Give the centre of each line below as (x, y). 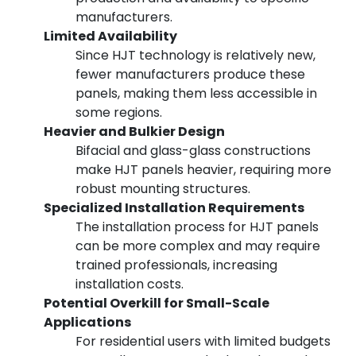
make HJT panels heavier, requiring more (203, 170)
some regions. (119, 113)
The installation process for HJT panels (197, 227)
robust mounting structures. (163, 189)
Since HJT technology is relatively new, (195, 56)
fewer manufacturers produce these (190, 75)
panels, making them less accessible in (196, 94)
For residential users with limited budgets (203, 342)
